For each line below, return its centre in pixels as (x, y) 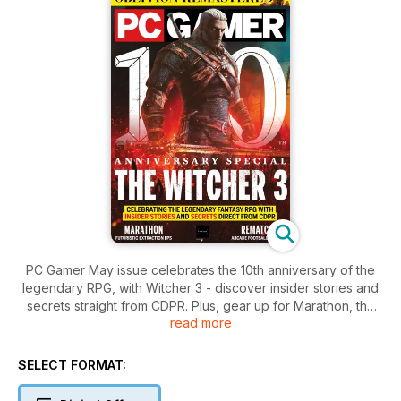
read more (200, 322)
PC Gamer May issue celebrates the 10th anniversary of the (200, 269)
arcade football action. (200, 341)
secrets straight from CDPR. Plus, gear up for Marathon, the (200, 305)
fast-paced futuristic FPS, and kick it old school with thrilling (200, 323)
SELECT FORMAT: (72, 364)
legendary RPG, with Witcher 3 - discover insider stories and (200, 287)
